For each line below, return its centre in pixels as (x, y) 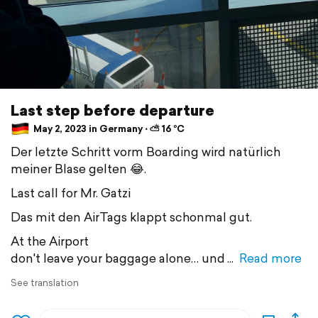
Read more (270, 258)
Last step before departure (113, 110)
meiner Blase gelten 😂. (78, 168)
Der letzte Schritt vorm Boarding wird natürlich (146, 151)
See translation (45, 283)
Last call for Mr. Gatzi (71, 192)
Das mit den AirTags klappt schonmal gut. (131, 216)
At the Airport (50, 241)
